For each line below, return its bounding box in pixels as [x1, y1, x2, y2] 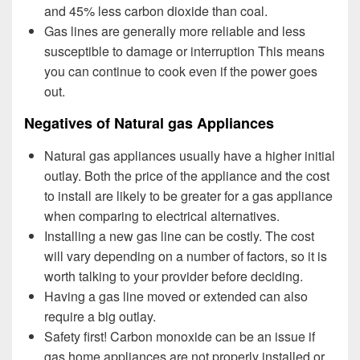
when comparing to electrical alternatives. [44, 206, 280, 225]
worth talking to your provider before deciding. [44, 266, 303, 285]
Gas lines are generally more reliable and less [44, 21, 305, 40]
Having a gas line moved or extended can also [44, 286, 308, 305]
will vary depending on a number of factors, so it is [44, 246, 327, 265]
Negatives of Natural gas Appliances [24, 112, 274, 133]
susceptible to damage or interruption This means [44, 41, 325, 60]
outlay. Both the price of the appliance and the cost [44, 166, 329, 185]
